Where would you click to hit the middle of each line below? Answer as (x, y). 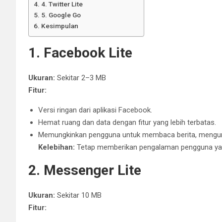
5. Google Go (61, 15)
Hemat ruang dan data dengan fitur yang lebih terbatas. (127, 122)
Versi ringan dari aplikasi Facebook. (95, 110)
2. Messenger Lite (85, 170)
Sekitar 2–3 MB (81, 78)
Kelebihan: (56, 147)
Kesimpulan (59, 26)
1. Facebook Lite (80, 53)
